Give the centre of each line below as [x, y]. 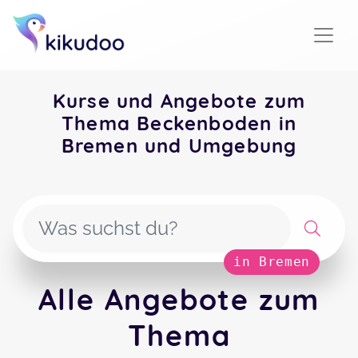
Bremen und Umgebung [179, 145]
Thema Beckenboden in [179, 123]
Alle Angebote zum [179, 299]
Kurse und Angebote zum [179, 101]
